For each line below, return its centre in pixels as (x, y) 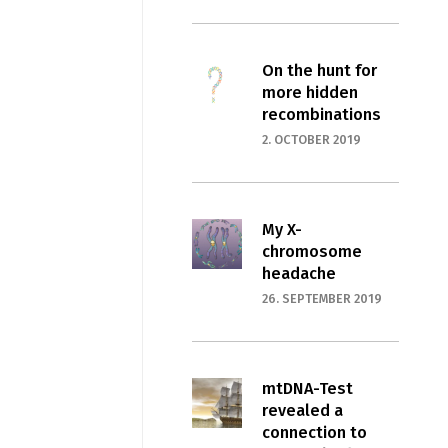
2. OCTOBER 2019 (311, 140)
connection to (314, 433)
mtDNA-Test (307, 389)
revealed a (302, 411)
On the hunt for (319, 71)
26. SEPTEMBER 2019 (321, 299)
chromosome (311, 252)
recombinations (321, 115)
